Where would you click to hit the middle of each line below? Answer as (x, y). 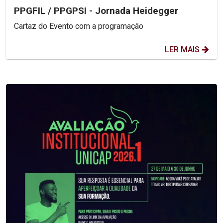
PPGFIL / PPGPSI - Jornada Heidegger (96, 11)
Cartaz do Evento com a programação (79, 26)
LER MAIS (182, 50)
